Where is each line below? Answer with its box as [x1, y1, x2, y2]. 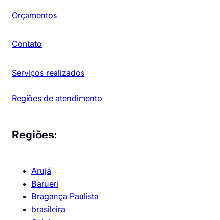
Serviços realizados [12, 67, 84, 78]
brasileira [31, 204, 65, 215]
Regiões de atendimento [12, 93, 102, 103]
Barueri [31, 179, 58, 189]
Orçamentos [12, 10, 57, 20]
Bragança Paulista [31, 192, 99, 202]
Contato [12, 39, 42, 49]
